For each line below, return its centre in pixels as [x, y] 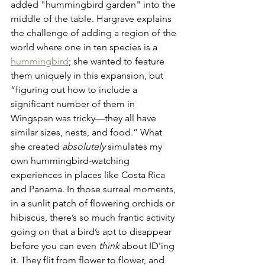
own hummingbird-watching [71, 160]
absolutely [84, 146]
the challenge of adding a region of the [95, 33]
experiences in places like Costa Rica [89, 174]
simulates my [135, 146]
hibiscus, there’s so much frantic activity [94, 217]
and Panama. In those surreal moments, [94, 189]
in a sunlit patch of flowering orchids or [94, 203]
